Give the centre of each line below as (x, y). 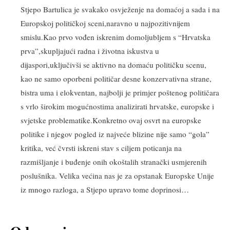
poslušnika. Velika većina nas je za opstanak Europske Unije (117, 175)
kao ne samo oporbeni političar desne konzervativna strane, (116, 78)
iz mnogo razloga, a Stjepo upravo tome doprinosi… (105, 189)
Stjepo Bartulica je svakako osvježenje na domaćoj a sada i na (120, 9)
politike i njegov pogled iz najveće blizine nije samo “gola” (115, 134)
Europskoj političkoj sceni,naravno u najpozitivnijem (105, 23)
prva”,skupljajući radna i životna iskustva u (90, 51)
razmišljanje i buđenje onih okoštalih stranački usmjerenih (114, 161)
